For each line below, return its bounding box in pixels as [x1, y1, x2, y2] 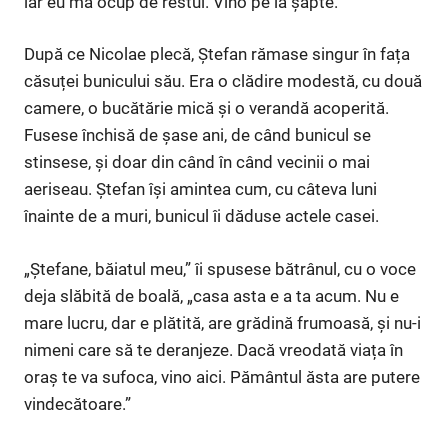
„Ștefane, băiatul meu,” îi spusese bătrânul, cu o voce [24, 258, 416, 279]
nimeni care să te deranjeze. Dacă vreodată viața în [24, 339, 403, 360]
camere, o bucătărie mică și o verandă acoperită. [24, 98, 389, 119]
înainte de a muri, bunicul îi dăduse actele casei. [24, 206, 379, 227]
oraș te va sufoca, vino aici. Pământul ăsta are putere [24, 366, 420, 387]
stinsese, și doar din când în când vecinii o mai [24, 152, 370, 173]
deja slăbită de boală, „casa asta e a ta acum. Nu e [24, 285, 399, 306]
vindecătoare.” [24, 393, 131, 414]
